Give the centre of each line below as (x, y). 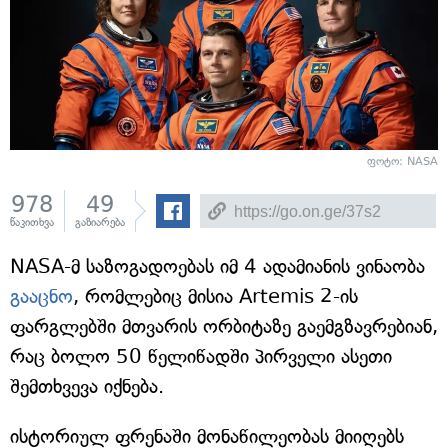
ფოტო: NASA (402, 162)
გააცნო (41, 297)
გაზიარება (100, 223)
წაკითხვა (32, 223)
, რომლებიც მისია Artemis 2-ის (215, 297)
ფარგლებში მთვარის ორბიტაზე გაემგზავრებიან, (224, 327)
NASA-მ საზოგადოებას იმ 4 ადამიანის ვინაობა (217, 267)
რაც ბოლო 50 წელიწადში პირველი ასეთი (201, 357)
